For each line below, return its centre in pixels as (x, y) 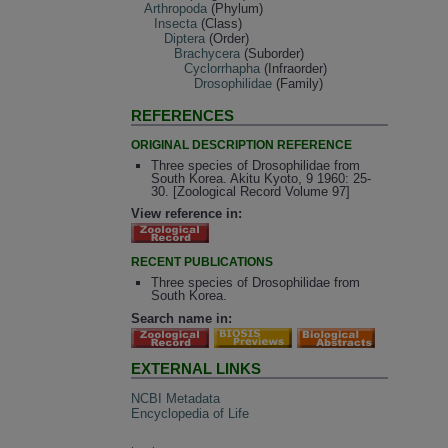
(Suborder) (272, 54)
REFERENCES (183, 115)
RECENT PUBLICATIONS (202, 262)
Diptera (185, 39)
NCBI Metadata (176, 399)
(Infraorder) (294, 69)
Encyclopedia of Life (190, 414)
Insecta (176, 24)
